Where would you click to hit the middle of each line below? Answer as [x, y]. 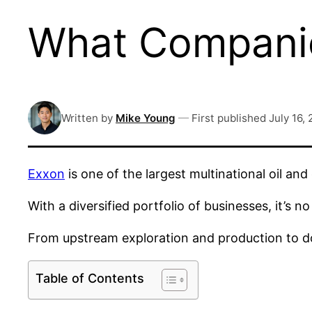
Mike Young [146, 118]
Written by [87, 118]
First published [229, 118]
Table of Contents [90, 279]
